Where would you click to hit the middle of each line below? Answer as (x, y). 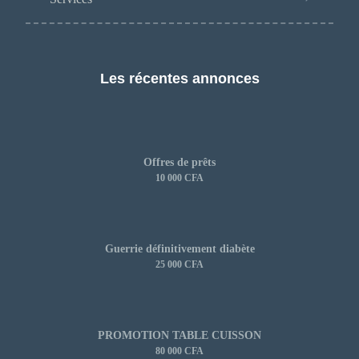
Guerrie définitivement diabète (179, 248)
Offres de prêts (179, 162)
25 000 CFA (179, 264)
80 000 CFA (179, 351)
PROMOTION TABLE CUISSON (179, 335)
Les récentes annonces (179, 78)
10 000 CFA (179, 177)
